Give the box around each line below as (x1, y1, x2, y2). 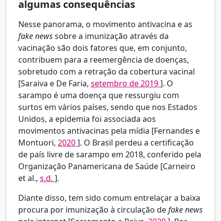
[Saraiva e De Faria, (18, 78, 91, 89)
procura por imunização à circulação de (18, 204, 168, 216)
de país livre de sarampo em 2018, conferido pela (18, 149, 201, 160)
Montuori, (18, 137, 58, 148)
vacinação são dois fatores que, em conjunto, (18, 42, 187, 54)
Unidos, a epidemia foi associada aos (18, 113, 156, 125)
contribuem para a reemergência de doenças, (18, 54, 189, 66)
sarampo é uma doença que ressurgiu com (18, 90, 179, 101)
